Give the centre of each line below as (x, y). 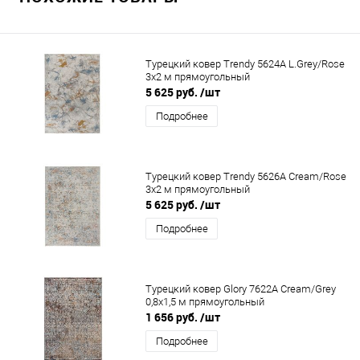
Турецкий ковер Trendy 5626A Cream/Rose (246, 177)
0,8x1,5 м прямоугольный (205, 302)
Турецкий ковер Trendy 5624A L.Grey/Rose (245, 64)
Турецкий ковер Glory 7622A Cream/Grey (241, 289)
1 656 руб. (173, 317)
